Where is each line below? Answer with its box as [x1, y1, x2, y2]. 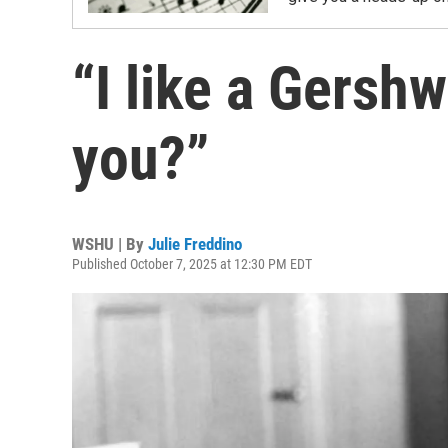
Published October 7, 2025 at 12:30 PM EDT [72, 256, 312, 272]
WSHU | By [72, 234, 148, 254]
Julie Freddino [148, 234, 242, 254]
